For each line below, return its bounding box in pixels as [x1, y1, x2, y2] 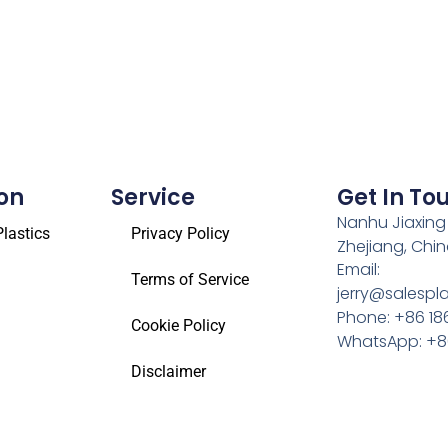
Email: [336, 257, 380, 281]
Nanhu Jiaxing [336, 211, 446, 235]
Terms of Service [131, 270, 250, 290]
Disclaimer [131, 362, 207, 382]
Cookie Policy [131, 316, 227, 336]
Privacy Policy [131, 224, 231, 244]
